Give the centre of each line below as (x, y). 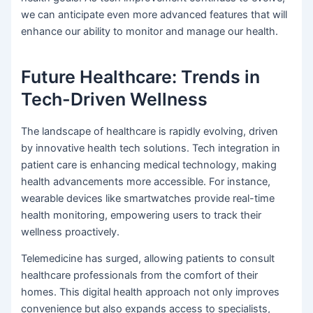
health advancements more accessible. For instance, (146, 181)
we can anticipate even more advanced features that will (154, 14)
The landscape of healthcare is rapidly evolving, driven (150, 131)
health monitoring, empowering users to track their (141, 215)
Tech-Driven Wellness (115, 99)
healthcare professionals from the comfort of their (140, 276)
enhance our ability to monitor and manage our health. (150, 31)
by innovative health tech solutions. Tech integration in (151, 148)
